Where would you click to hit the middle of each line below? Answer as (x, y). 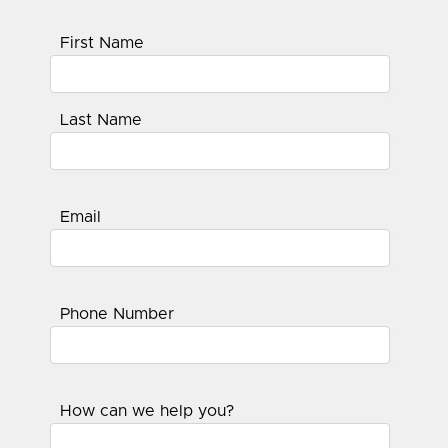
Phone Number (117, 313)
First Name (102, 42)
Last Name (101, 119)
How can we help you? (147, 410)
